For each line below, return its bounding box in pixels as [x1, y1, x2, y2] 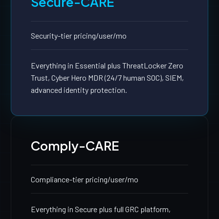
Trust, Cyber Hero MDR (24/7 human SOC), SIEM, [31, 72, 184, 82]
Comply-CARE [31, 137, 119, 153]
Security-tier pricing [31, 30, 96, 40]
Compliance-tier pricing [31, 175, 108, 184]
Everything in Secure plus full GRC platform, [31, 204, 171, 214]
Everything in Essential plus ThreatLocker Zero [31, 60, 184, 70]
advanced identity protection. [31, 85, 128, 94]
